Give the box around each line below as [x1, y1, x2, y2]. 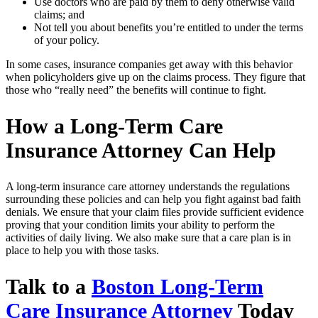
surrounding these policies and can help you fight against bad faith [6, 193, 301, 206]
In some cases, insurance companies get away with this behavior [6, 58, 292, 71]
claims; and [34, 9, 84, 21]
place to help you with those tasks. [6, 244, 159, 257]
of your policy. [34, 34, 99, 47]
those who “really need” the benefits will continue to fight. [6, 84, 266, 97]
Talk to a [6, 275, 92, 299]
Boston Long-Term [92, 275, 263, 299]
